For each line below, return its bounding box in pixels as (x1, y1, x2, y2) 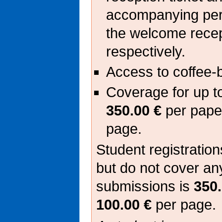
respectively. (106, 43, 186, 59)
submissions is (96, 178, 194, 194)
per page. (152, 196, 216, 213)
